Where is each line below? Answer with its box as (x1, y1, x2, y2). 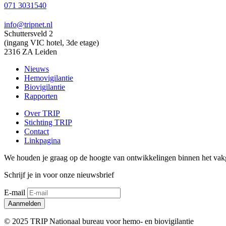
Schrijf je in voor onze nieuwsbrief (4, 170, 114, 179)
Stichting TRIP (24, 118, 72, 127)
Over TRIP (24, 108, 60, 118)
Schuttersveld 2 (4, 29, 53, 38)
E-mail (4, 188, 25, 197)
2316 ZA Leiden (4, 47, 57, 56)
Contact (24, 127, 49, 136)
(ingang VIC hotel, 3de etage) (4, 38, 99, 47)
